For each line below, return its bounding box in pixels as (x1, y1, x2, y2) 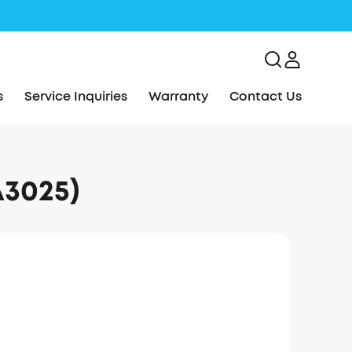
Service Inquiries (24, 88, 128, 104)
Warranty (148, 88, 209, 104)
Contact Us (229, 88, 302, 104)
